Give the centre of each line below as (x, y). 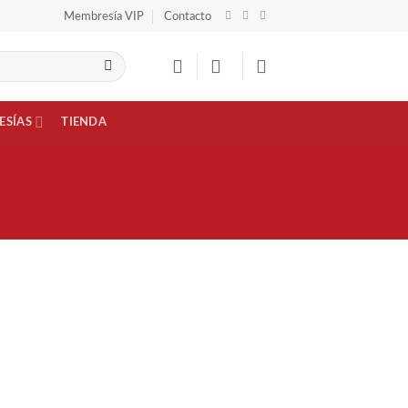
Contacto (188, 16)
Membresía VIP (103, 16)
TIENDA (84, 122)
